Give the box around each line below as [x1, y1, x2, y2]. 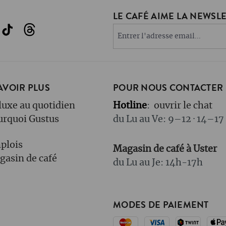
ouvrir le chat [154, 101, 212, 110]
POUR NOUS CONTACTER [113, 82, 223, 94]
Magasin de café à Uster [113, 145, 217, 154]
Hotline [113, 101, 147, 110]
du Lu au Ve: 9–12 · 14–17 [113, 115, 224, 124]
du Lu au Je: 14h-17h [113, 158, 203, 167]
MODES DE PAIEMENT [113, 199, 209, 211]
